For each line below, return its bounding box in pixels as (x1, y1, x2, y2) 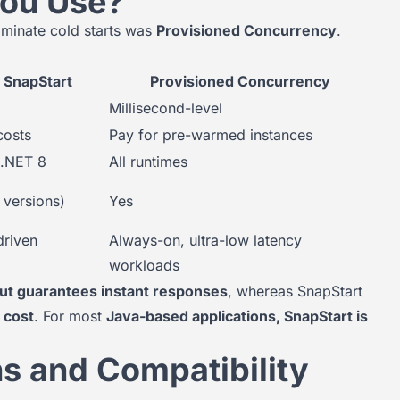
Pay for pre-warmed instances (109, 126, 312, 144)
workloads (109, 256, 179, 274)
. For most (34, 307, 106, 325)
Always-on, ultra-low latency (109, 231, 302, 249)
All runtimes (109, 153, 187, 171)
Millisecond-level (109, 99, 222, 117)
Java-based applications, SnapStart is (106, 307, 368, 325)
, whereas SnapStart (228, 282, 362, 300)
